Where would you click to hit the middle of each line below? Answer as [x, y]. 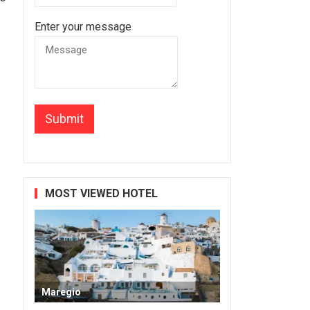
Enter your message [83, 26]
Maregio [61, 292]
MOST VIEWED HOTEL [101, 193]
